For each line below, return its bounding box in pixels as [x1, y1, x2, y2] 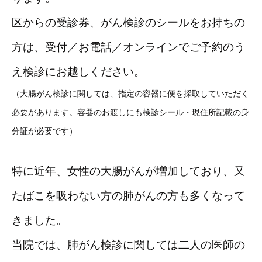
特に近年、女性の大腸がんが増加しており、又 [12, 165, 245, 177]
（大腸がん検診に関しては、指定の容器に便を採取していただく [12, 89, 249, 98]
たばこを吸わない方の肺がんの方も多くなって [12, 189, 245, 202]
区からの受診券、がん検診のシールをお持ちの [12, 16, 245, 29]
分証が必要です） [12, 126, 77, 136]
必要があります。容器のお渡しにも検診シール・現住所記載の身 [12, 108, 249, 117]
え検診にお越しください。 [12, 65, 145, 78]
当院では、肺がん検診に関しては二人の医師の [12, 239, 245, 251]
